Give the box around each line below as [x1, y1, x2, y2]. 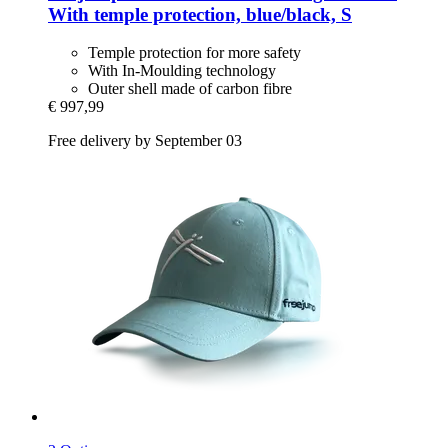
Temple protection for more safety [88, 44, 301, 62]
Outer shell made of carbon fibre [88, 80, 292, 98]
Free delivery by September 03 [48, 132, 242, 150]
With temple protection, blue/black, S [48, 3, 352, 25]
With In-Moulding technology [88, 62, 276, 80]
